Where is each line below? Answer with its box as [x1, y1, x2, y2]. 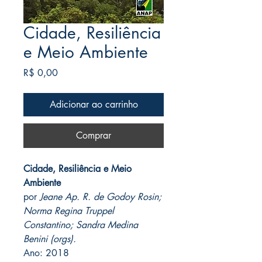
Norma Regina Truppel [23, 205, 114, 218]
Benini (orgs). [23, 233, 76, 246]
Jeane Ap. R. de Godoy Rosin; [40, 191, 161, 204]
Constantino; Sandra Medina [23, 219, 138, 232]
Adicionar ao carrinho [49, 98, 138, 111]
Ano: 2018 [23, 247, 69, 260]
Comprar [76, 129, 111, 142]
